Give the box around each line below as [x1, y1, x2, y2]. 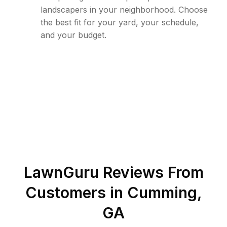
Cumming [127, 183, 197, 202]
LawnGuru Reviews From [23, 163, 204, 181]
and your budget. [41, 30, 106, 40]
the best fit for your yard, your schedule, [41, 17, 199, 27]
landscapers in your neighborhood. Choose [41, 5, 208, 15]
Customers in [25, 183, 127, 202]
